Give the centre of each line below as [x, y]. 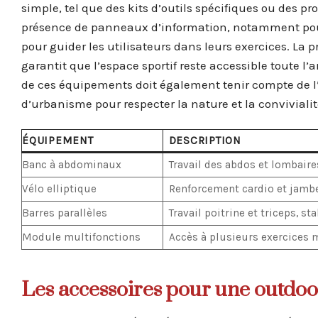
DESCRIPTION [205, 141]
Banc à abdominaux [72, 165]
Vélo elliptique [59, 189]
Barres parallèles [65, 213]
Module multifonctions [81, 237]
